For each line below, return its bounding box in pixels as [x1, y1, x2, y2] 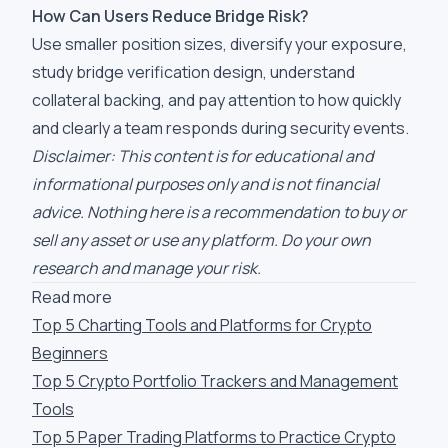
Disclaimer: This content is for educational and [32, 145, 373, 167]
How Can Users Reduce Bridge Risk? [32, 5, 309, 27]
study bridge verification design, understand [32, 61, 355, 83]
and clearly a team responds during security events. [32, 117, 409, 139]
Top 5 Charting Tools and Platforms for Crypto [32, 314, 372, 336]
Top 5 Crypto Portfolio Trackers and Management [32, 370, 398, 392]
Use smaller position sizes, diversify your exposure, [32, 33, 407, 55]
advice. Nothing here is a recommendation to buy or [32, 201, 406, 223]
